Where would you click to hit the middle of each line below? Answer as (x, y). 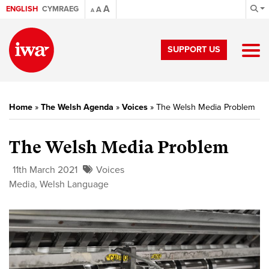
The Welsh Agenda (77, 107)
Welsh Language (74, 184)
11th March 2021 (45, 170)
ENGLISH (22, 9)
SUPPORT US (194, 50)
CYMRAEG (60, 9)
